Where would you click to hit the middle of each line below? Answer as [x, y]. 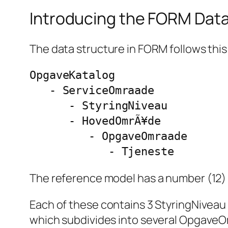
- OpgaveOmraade [108, 136]
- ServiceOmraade [92, 90]
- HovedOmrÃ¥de [95, 121]
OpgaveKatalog [72, 75]
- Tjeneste [102, 151]
